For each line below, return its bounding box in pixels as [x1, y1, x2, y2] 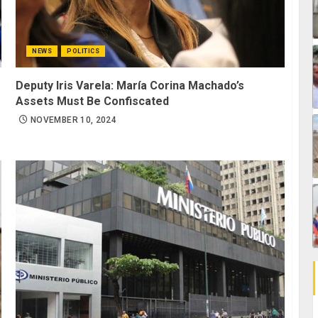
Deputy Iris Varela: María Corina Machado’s [16, 79, 245, 93]
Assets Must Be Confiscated [16, 94, 170, 109]
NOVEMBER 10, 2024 [31, 115, 117, 126]
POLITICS [67, 48, 100, 55]
